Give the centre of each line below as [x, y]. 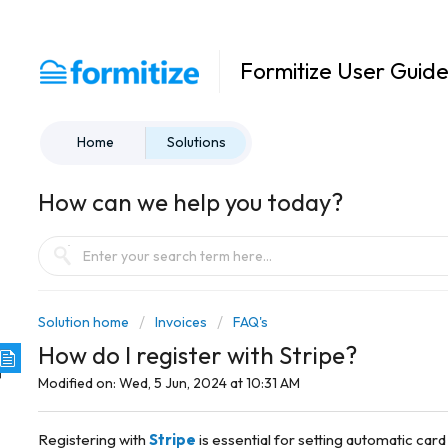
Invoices [181, 321]
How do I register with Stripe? [197, 355]
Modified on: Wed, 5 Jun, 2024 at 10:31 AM [169, 383]
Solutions [196, 142]
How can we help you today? [190, 201]
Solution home [85, 321]
